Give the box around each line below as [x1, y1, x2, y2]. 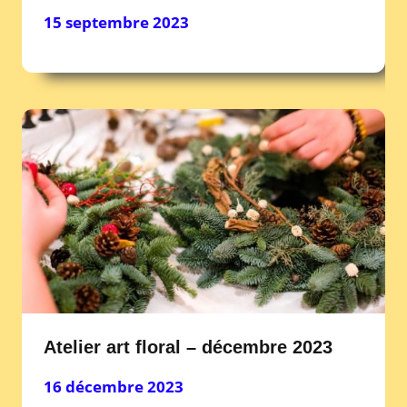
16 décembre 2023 [44, 375, 184, 397]
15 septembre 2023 [44, 11, 189, 33]
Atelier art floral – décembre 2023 [44, 336, 333, 357]
